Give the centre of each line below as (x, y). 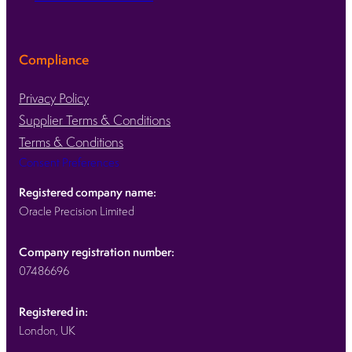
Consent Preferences (69, 162)
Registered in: (53, 311)
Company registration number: (97, 251)
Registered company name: (88, 192)
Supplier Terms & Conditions (95, 120)
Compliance (54, 59)
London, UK (47, 330)
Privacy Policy (54, 98)
